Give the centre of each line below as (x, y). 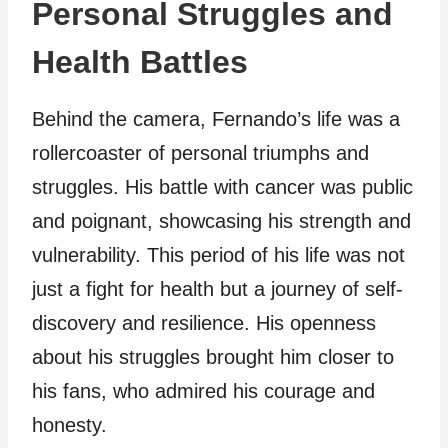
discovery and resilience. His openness (204, 323)
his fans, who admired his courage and (203, 391)
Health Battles (140, 62)
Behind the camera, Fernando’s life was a (216, 119)
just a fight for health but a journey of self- (217, 289)
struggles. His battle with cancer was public (222, 187)
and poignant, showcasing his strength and (221, 221)
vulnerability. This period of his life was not (218, 255)
